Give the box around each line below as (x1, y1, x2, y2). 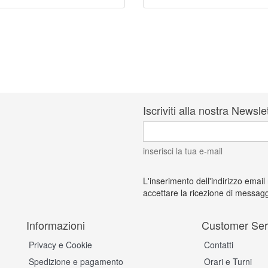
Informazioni (26, 217, 85, 233)
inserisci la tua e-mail (143, 145, 223, 157)
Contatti (203, 239, 233, 251)
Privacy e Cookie (29, 239, 92, 251)
